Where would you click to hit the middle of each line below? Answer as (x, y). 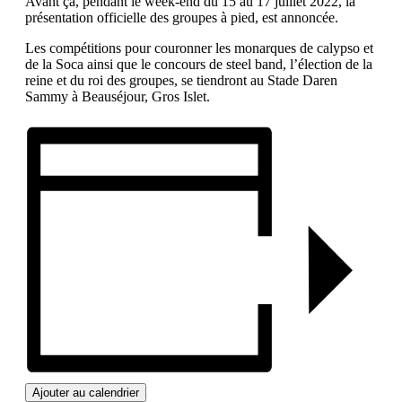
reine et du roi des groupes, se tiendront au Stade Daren (181, 81)
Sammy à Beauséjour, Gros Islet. (118, 97)
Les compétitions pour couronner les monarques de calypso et (199, 48)
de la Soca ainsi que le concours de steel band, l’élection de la (199, 65)
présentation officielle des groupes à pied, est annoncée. (182, 18)
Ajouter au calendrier (86, 393)
